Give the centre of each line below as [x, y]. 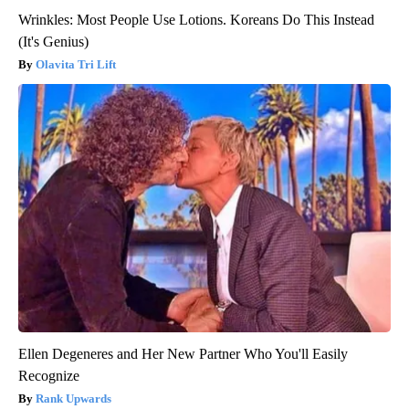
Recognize [49, 375]
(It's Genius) [53, 41]
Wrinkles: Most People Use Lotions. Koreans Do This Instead [196, 19]
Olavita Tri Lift [76, 64]
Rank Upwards [73, 398]
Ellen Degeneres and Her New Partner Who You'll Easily [183, 353]
